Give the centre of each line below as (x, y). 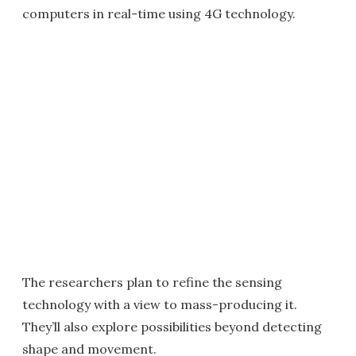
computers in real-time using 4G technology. (159, 14)
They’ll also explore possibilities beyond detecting (172, 327)
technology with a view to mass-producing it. (160, 305)
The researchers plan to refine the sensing (152, 282)
